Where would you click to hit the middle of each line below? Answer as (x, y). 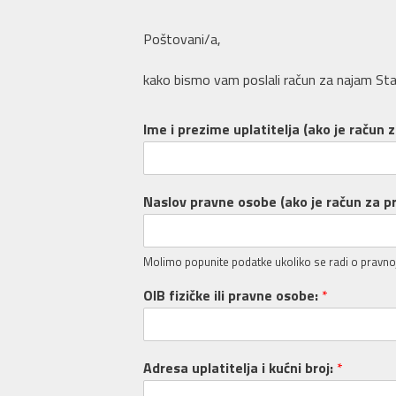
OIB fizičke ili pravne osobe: (232, 296)
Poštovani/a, (182, 39)
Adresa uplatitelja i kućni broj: (240, 368)
